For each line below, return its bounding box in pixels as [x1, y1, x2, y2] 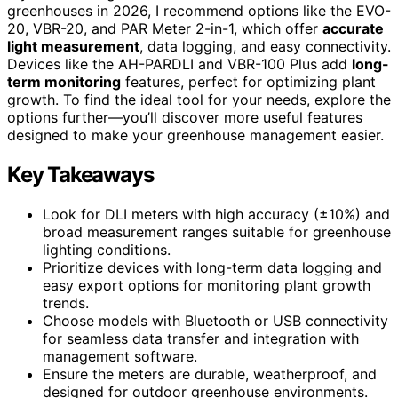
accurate [322, 19, 384, 37]
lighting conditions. [43, 240, 171, 259]
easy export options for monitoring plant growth [43, 275, 370, 294]
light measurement [7, 36, 139, 55]
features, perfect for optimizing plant [121, 72, 376, 91]
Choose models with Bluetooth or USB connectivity [43, 311, 388, 330]
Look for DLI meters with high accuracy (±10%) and [43, 204, 390, 223]
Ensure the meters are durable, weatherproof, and [43, 364, 377, 383]
